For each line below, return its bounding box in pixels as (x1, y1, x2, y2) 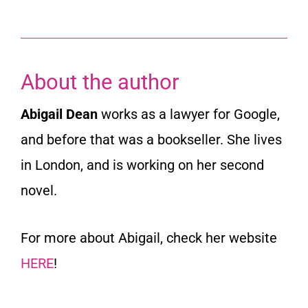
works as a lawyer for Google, (98, 106, 280, 123)
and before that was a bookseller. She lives (21, 131, 282, 148)
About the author (21, 69, 179, 96)
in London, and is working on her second (21, 157, 264, 174)
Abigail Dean (21, 106, 98, 123)
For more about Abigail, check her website (21, 230, 277, 247)
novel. (21, 182, 57, 199)
